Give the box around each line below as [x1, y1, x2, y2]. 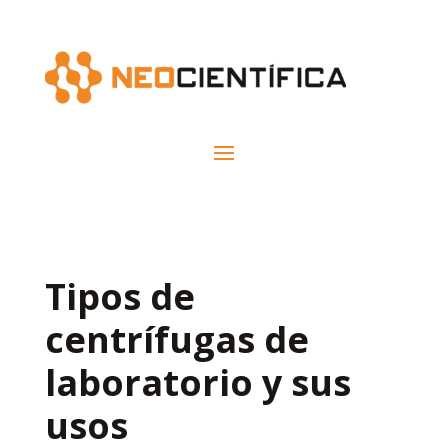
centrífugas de [44, 314, 309, 364]
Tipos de [44, 271, 195, 321]
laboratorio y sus [44, 357, 351, 407]
